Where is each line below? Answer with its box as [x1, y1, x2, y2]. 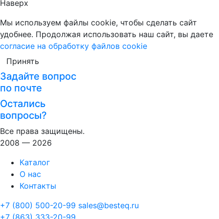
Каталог [20, 157, 50, 167]
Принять [6, 56, 39, 66]
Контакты [20, 181, 56, 191]
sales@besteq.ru [78, 200, 139, 210]
